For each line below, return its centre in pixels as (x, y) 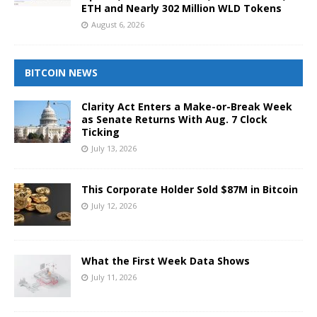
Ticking (100, 132)
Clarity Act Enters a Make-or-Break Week (187, 106)
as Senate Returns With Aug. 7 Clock (174, 119)
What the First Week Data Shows (166, 260)
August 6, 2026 (118, 24)
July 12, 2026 (114, 205)
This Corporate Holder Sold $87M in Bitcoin (190, 189)
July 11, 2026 (114, 277)
